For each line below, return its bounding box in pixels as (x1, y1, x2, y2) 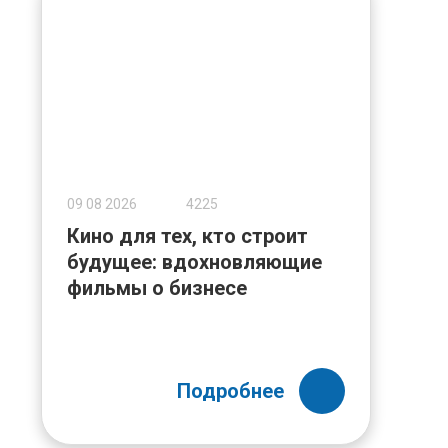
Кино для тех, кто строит (66, 224, 308, 248)
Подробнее (176, 379, 284, 403)
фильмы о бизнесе (66, 276, 247, 300)
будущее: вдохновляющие (66, 250, 322, 274)
